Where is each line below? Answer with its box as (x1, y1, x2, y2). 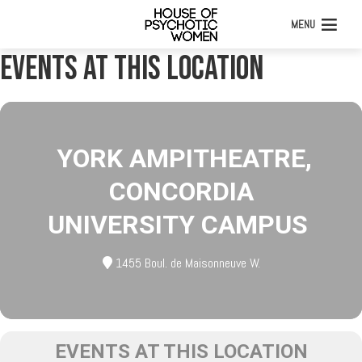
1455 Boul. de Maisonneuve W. (112, 255, 260, 271)
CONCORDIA (108, 176, 254, 207)
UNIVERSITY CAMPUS (48, 209, 308, 240)
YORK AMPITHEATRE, (57, 143, 312, 174)
